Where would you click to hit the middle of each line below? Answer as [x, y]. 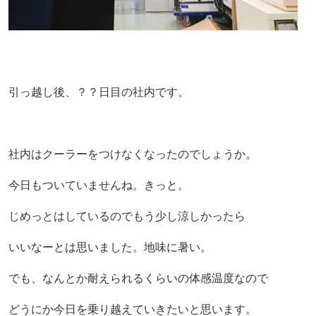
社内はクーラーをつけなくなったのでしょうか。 [133, 154]
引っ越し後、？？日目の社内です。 [99, 92]
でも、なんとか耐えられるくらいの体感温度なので [138, 278]
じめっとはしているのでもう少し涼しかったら [127, 216]
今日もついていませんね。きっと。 [99, 185]
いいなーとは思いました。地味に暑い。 [110, 247]
